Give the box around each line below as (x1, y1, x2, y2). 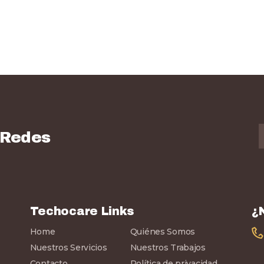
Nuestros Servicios (29, 242, 107, 253)
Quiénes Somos (130, 226, 196, 237)
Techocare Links (29, 204, 134, 217)
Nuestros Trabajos (130, 242, 206, 253)
